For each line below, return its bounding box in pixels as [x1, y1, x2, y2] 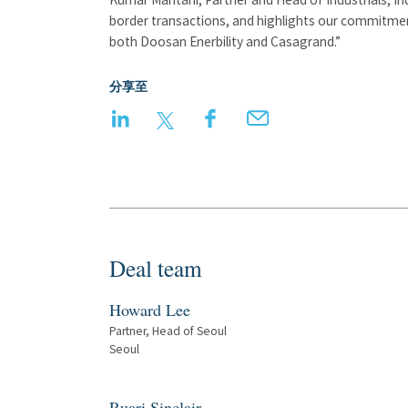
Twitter [176, 108, 224, 126]
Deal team [109, 252, 202, 283]
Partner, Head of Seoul [109, 323, 227, 339]
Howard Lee [109, 299, 190, 321]
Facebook [223, 108, 281, 126]
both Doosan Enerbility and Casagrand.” [109, 33, 341, 50]
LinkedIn [133, 108, 187, 126]
